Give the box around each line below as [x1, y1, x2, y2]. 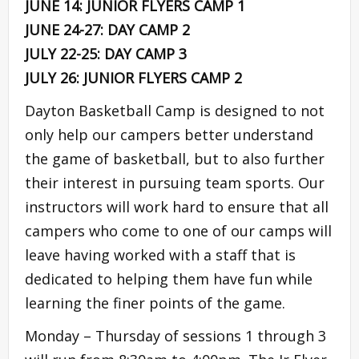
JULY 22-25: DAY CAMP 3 [25, 43, 187, 63]
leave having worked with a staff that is [25, 244, 296, 264]
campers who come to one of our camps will [25, 220, 332, 240]
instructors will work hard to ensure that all [25, 196, 329, 216]
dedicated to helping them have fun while [25, 268, 313, 288]
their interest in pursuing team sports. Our [25, 172, 325, 192]
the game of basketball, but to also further [25, 148, 325, 168]
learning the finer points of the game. [25, 292, 285, 313]
